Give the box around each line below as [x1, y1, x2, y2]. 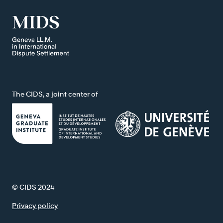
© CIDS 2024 [12, 182, 54, 191]
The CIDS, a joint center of [12, 89, 98, 98]
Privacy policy [12, 201, 58, 210]
